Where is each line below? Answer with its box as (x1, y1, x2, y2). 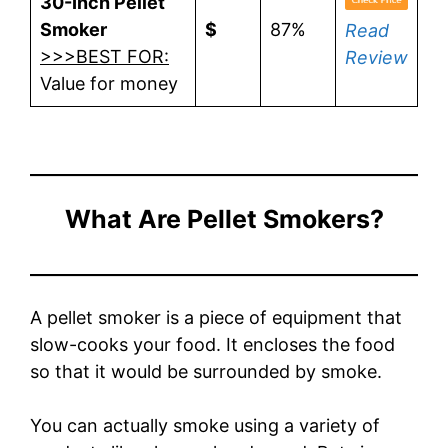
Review (345, 47, 408, 69)
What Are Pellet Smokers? (64, 203, 384, 234)
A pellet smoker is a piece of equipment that (30, 306, 402, 328)
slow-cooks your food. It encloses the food (30, 333, 395, 355)
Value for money (40, 72, 178, 94)
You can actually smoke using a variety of (30, 414, 380, 436)
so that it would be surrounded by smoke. (30, 360, 387, 382)
